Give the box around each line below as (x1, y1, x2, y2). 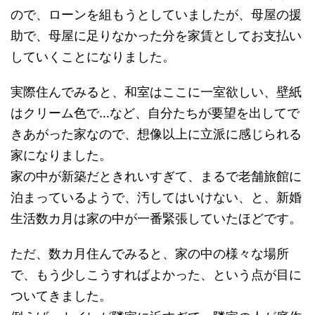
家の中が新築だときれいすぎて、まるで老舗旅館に (11, 169, 302, 184)
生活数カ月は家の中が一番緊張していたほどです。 (11, 211, 302, 226)
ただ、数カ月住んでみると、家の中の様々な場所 (11, 246, 289, 262)
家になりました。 (11, 148, 112, 163)
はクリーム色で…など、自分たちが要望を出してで (11, 105, 300, 121)
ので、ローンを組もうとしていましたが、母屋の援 (11, 7, 302, 22)
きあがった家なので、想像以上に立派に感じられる (11, 127, 302, 142)
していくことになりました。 (11, 49, 175, 65)
